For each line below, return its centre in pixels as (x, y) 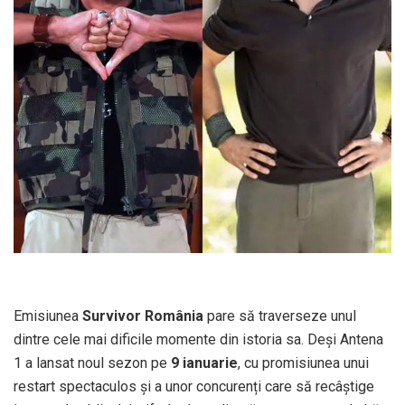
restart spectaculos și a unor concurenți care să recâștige (194, 386)
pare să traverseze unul (280, 316)
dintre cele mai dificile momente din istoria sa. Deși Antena (198, 339)
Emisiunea (48, 316)
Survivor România (143, 316)
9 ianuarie (204, 363)
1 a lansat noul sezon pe (92, 363)
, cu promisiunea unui (303, 363)
